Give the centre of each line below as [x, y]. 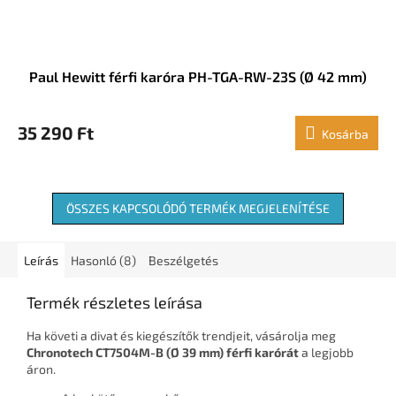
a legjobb [326, 353]
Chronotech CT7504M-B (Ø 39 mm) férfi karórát [163, 353]
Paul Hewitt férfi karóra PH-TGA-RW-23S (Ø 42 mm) [198, 77]
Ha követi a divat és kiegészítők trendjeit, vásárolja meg [181, 336]
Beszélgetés [183, 261]
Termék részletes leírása [114, 303]
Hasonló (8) [103, 261]
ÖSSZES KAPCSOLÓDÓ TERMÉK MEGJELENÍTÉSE [198, 209]
